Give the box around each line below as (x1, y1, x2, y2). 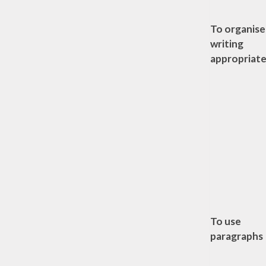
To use (210, 214, 241, 227)
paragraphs (210, 229, 263, 242)
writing (210, 37, 243, 50)
